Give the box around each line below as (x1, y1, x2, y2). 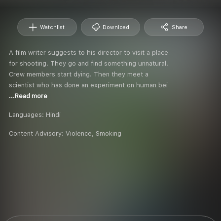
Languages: (9, 110, 46, 118)
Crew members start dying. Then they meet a (9, 70, 148, 78)
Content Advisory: (9, 129, 66, 137)
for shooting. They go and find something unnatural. (9, 59, 168, 67)
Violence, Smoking (66, 129, 121, 137)
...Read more (9, 92, 47, 100)
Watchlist (40, 24, 65, 31)
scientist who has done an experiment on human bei (9, 81, 168, 89)
